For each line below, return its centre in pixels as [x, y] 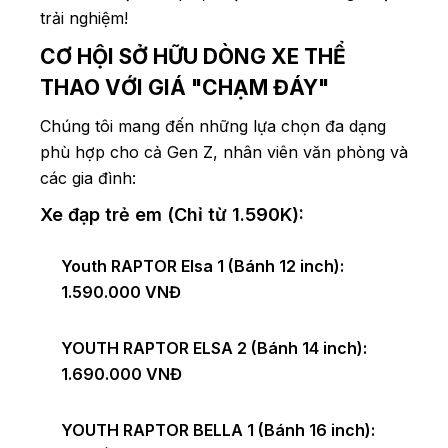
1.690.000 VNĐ [121, 374]
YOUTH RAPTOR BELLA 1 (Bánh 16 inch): [218, 430]
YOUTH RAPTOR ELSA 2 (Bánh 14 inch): [214, 348]
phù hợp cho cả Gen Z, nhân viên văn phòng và [224, 152]
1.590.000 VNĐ [121, 292]
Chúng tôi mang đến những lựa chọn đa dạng [213, 126]
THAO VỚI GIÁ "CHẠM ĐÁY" [184, 88]
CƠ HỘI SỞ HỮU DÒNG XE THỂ [193, 57]
